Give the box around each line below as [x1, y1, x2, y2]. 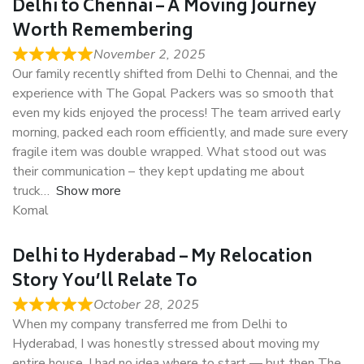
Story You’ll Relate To [12, 268, 197, 297]
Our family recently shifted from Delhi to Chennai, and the [12, 65, 338, 84]
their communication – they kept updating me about [12, 162, 305, 181]
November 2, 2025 [93, 45, 206, 64]
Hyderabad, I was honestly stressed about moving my [12, 335, 319, 353]
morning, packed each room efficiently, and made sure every [12, 123, 348, 142]
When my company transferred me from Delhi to [12, 315, 288, 334]
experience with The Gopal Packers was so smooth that [12, 84, 334, 103]
